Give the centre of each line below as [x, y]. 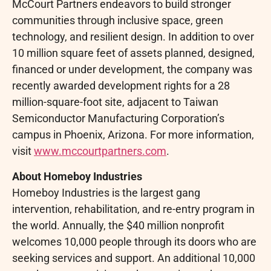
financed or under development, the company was [132, 70]
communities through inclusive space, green [118, 21]
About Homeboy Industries [78, 176]
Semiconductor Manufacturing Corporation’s [118, 119]
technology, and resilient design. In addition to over [133, 37]
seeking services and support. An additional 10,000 [134, 258]
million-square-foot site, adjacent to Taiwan [115, 102]
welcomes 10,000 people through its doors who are [134, 241]
